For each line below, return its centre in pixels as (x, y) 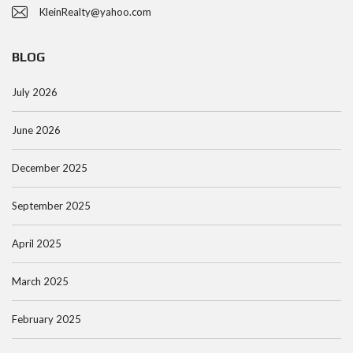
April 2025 (37, 243)
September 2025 (51, 206)
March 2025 (40, 281)
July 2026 (35, 92)
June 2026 (36, 130)
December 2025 (50, 168)
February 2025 (46, 319)
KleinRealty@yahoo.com (95, 12)
